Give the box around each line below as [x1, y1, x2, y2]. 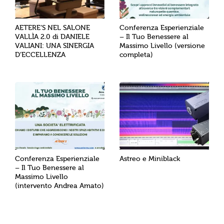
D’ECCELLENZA [15, 51, 65, 59]
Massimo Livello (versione [119, 42, 205, 50]
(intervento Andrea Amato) [15, 181, 104, 189]
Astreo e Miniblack [119, 154, 180, 162]
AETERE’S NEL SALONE [15, 24, 90, 32]
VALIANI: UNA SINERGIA [15, 42, 94, 50]
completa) [119, 51, 153, 59]
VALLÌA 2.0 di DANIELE [15, 33, 89, 41]
